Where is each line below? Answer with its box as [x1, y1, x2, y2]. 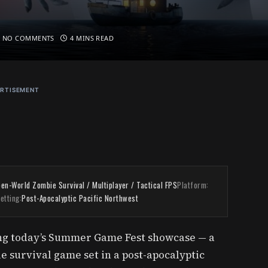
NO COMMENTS [2, 33, 54, 42]
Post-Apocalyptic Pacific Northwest [22, 191, 138, 204]
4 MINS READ [70, 33, 114, 42]
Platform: [177, 178, 209, 191]
